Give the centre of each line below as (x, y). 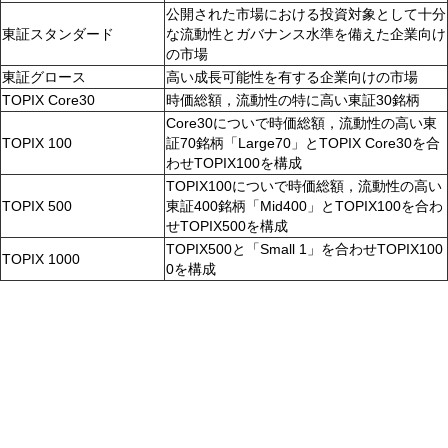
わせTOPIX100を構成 (234, 163)
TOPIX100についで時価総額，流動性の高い (304, 186)
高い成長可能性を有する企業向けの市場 (292, 77)
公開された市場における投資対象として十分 (306, 14)
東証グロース (44, 77)
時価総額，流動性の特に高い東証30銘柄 (293, 100)
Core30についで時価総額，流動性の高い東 (301, 123)
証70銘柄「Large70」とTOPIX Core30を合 (303, 143)
